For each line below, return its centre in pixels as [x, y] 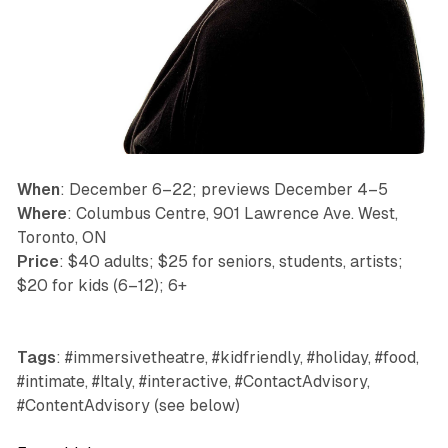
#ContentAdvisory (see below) [128, 405]
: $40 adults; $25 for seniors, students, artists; [230, 261]
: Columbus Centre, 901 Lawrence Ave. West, [232, 213]
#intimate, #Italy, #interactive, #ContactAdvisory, [193, 381]
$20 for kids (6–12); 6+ [101, 285]
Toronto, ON [61, 237]
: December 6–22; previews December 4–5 [223, 189]
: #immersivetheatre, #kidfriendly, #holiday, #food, [237, 357]
